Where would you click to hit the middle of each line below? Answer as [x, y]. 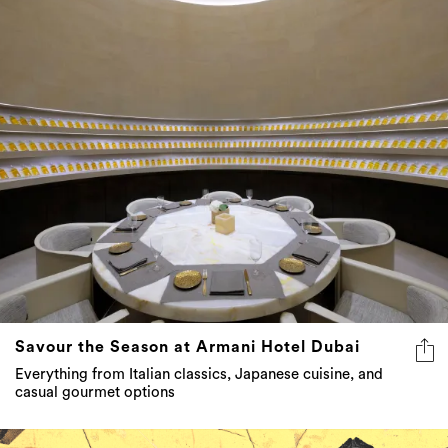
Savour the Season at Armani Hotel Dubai [187, 347]
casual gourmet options [95, 393]
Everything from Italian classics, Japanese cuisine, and [199, 375]
